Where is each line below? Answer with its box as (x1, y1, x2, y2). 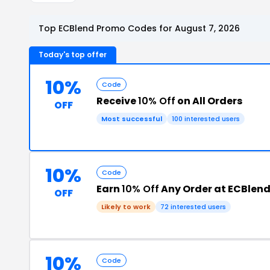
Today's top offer (39, 49, 107, 60)
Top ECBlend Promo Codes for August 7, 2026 (39, 22, 240, 34)
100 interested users (172, 113, 240, 124)
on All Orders (175, 93, 242, 108)
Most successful (101, 113, 162, 124)
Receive (96, 93, 138, 108)
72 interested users (160, 201, 226, 212)
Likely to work (101, 201, 151, 212)
